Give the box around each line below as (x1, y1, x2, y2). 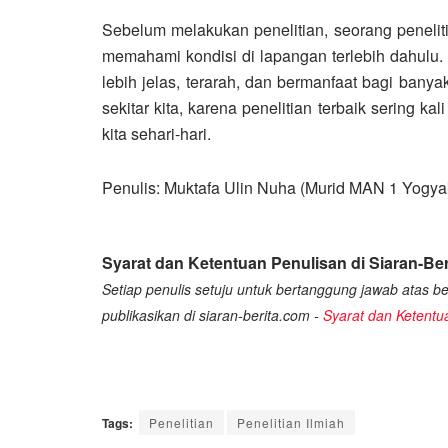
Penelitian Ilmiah (237, 414, 345, 432)
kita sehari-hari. (102, 122, 211, 146)
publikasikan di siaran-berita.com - (102, 305, 323, 326)
